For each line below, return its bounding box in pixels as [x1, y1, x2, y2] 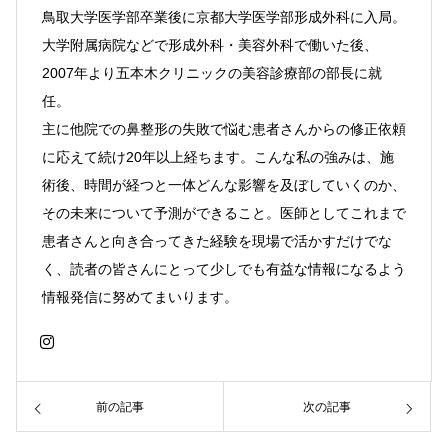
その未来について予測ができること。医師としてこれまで [42, 204, 406, 221]
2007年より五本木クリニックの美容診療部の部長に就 [42, 64, 382, 81]
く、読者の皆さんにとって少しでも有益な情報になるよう [42, 260, 406, 277]
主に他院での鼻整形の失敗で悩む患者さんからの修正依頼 [42, 120, 406, 137]
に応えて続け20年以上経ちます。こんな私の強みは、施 [42, 148, 394, 165]
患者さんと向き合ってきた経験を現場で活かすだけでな [42, 232, 392, 249]
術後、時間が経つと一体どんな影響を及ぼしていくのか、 [42, 176, 406, 193]
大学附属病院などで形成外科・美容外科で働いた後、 [42, 36, 378, 53]
